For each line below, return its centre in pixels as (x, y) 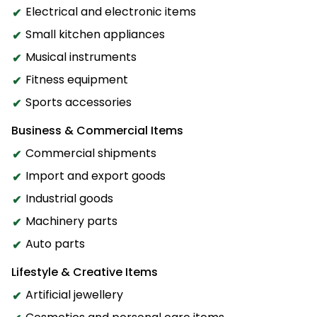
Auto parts (55, 243)
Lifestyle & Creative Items (85, 272)
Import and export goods (96, 175)
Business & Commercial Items (97, 130)
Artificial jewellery (74, 294)
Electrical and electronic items (111, 11)
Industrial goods (69, 198)
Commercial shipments (91, 153)
